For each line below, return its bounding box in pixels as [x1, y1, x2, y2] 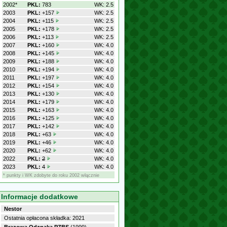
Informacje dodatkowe [1, 193, 78, 201]
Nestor [4, 206, 22, 212]
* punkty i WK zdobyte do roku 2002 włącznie [3, 173, 99, 178]
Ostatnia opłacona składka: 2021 [4, 215, 85, 221]
